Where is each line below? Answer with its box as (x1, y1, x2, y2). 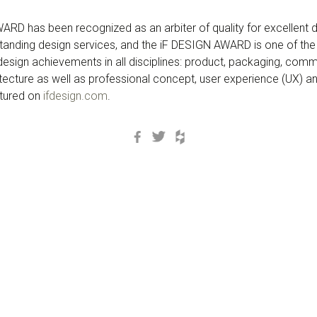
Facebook (148, 127, 200, 141)
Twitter (169, 127, 203, 141)
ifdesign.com (43, 88, 108, 103)
